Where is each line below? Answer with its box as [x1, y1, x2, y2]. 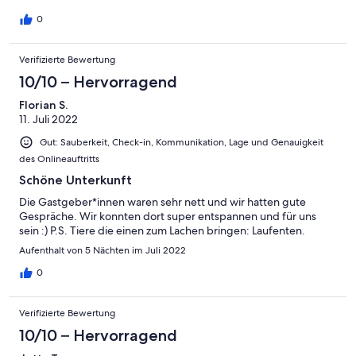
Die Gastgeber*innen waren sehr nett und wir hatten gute [19, 195, 306, 210]
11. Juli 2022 [19, 112, 78, 127]
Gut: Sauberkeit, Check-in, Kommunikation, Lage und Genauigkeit [40, 136, 323, 149]
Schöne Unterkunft [19, 172, 132, 188]
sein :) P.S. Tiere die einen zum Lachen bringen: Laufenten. [19, 223, 305, 238]
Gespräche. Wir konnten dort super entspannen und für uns [19, 209, 316, 224]
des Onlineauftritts [19, 153, 99, 166]
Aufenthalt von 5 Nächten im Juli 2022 [19, 244, 186, 257]
